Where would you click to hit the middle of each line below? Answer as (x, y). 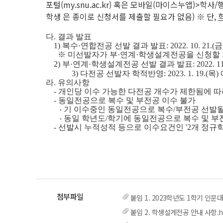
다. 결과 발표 (69, 37)
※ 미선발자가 (84, 55)
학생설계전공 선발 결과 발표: (144, 64)
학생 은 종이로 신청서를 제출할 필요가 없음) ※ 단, (132, 16)
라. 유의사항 (68, 82)
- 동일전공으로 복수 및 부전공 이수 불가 (121, 100)
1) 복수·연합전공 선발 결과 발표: (108, 46)
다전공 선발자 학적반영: (124, 73)
